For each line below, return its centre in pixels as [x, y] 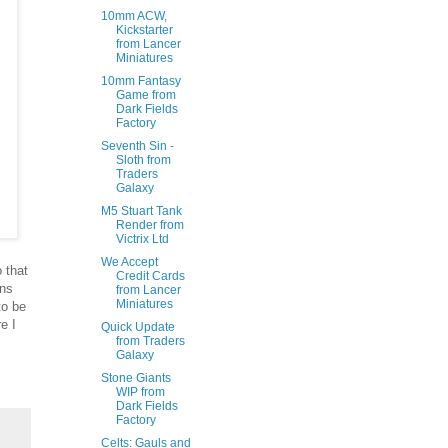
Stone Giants [135, 378]
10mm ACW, [133, 16]
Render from [149, 225]
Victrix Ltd [142, 239]
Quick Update [137, 327]
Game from [145, 95]
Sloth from [143, 160]
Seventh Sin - [137, 146]
